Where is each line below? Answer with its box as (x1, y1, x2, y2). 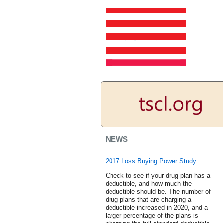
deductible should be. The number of (106, 188, 211, 196)
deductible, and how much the (106, 180, 192, 188)
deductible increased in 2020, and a (106, 204, 208, 212)
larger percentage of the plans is (106, 212, 198, 220)
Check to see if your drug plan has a (106, 172, 210, 180)
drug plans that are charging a (106, 196, 191, 204)
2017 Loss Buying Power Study (106, 157, 196, 165)
